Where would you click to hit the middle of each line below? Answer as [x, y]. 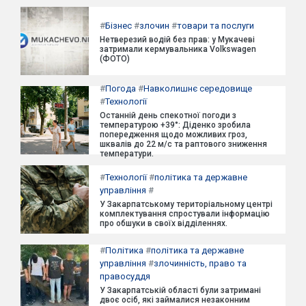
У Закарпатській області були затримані [180, 290]
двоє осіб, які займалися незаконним [175, 300]
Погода [121, 88]
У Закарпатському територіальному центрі [186, 204]
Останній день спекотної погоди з [168, 115]
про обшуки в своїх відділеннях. [164, 223]
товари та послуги [215, 25]
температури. [127, 154]
